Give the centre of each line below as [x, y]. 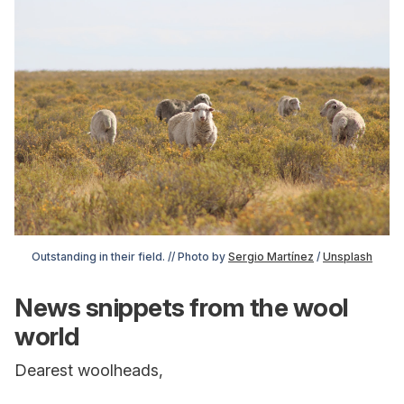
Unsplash [348, 257]
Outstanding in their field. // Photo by [130, 257]
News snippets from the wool [182, 308]
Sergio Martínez [271, 257]
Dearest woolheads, [89, 371]
